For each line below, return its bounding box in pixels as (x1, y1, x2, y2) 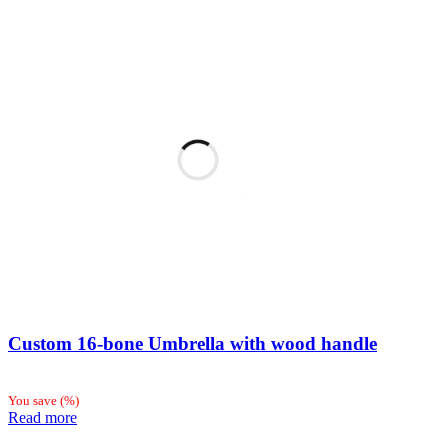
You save (8, 393, 60, 409)
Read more (8, 409, 77, 427)
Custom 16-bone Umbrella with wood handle (8, 332, 377, 354)
